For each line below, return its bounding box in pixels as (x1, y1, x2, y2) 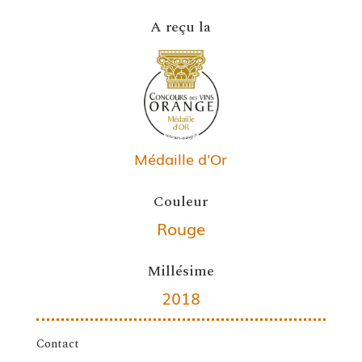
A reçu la (150, 16, 212, 38)
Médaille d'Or (134, 148, 228, 170)
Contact (36, 335, 79, 353)
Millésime (147, 260, 215, 283)
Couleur (154, 191, 208, 213)
